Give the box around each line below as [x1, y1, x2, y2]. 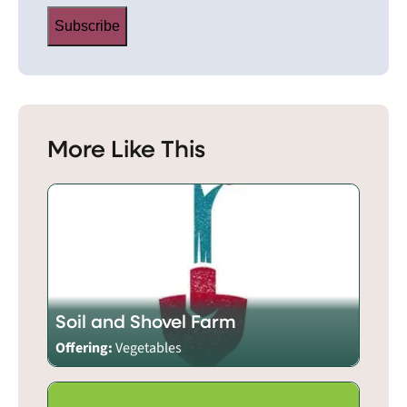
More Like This [47, 132, 205, 164]
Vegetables [115, 338, 182, 359]
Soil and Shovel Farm [55, 309, 236, 334]
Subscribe [55, 18, 120, 35]
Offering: [55, 338, 115, 359]
